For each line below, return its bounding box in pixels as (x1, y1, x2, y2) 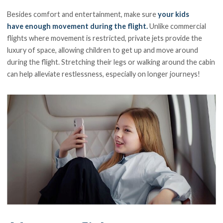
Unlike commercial (148, 22, 207, 31)
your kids (158, 10, 190, 19)
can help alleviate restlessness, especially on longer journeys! (7, 70, 201, 79)
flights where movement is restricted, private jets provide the (7, 34, 203, 43)
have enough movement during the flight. (7, 22, 148, 31)
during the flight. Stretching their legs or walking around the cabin (7, 58, 216, 67)
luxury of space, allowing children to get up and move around (7, 46, 199, 55)
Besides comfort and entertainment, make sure (7, 10, 158, 19)
